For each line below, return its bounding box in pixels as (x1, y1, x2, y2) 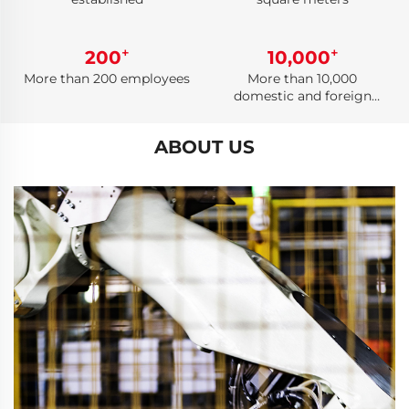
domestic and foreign (233, 88, 372, 104)
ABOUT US (154, 136, 255, 158)
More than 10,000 (247, 70, 357, 87)
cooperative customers (228, 105, 376, 121)
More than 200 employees (24, 70, 190, 87)
